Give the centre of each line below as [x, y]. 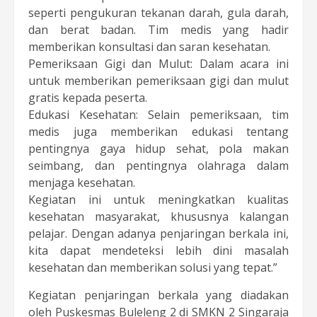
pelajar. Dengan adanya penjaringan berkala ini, [158, 233]
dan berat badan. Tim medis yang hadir [158, 29]
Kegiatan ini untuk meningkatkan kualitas [158, 199]
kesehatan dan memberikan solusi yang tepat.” [153, 267]
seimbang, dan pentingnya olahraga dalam [158, 165]
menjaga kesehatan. [82, 182]
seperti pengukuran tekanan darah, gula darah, [158, 12]
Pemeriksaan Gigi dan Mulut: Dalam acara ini [158, 63]
